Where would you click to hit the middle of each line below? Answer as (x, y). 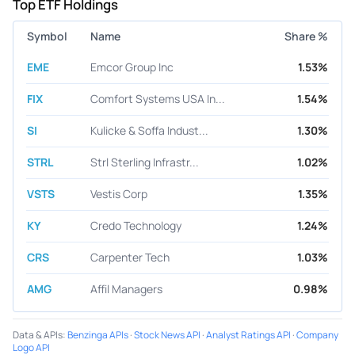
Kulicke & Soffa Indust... (149, 131)
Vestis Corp (119, 194)
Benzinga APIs (98, 334)
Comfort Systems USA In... (158, 99)
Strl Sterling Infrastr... (145, 162)
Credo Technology (136, 226)
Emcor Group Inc (132, 67)
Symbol (47, 36)
